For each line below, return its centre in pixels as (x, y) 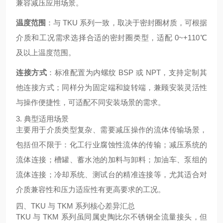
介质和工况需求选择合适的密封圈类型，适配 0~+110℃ (111, 38)
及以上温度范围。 (46, 53)
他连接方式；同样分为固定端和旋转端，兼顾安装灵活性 (111, 87)
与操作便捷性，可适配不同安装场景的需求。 (91, 102)
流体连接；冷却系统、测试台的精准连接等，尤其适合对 (111, 174)
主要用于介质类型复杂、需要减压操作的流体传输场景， (111, 130)
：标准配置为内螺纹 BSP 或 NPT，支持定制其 (127, 72)
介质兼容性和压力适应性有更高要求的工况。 (91, 189)
